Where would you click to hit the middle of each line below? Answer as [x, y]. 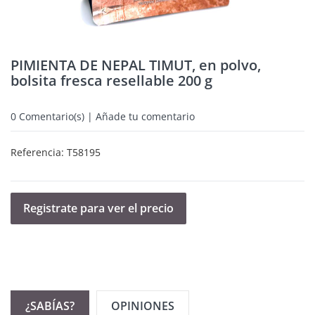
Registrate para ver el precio [98, 208]
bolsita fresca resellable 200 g [111, 81]
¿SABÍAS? [50, 306]
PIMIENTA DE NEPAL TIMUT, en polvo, [136, 65]
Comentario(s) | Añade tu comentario [105, 116]
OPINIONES [143, 306]
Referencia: [39, 152]
